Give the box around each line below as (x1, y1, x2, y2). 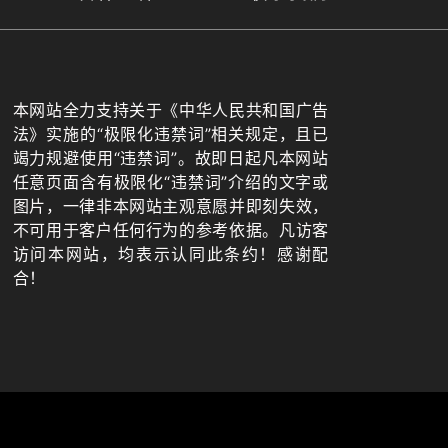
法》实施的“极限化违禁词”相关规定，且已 (12, 123, 329, 144)
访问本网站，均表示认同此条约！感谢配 (12, 243, 329, 264)
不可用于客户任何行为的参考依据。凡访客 (12, 219, 329, 240)
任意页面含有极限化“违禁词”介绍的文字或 (12, 171, 329, 192)
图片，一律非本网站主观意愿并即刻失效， (12, 195, 329, 216)
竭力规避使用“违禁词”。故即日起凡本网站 (12, 147, 329, 168)
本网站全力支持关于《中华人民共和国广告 (12, 99, 329, 120)
